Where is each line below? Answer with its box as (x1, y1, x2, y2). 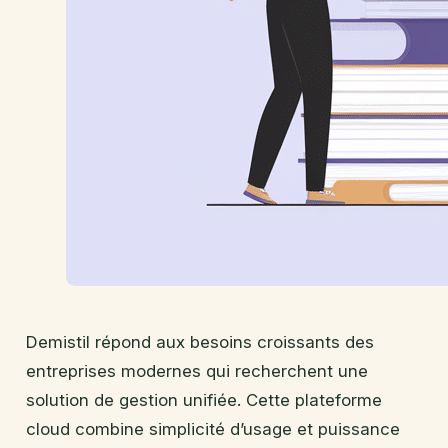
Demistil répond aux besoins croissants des (26, 332, 374, 353)
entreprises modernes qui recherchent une (26, 361, 368, 382)
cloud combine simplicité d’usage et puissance (26, 419, 400, 440)
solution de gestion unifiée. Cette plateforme (26, 390, 382, 411)
